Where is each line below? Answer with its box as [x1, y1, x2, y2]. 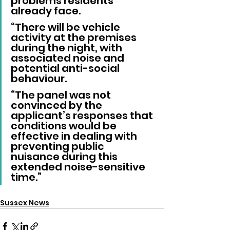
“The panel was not [11, 88, 113, 103]
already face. [11, 4, 81, 18]
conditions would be [11, 119, 119, 133]
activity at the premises [11, 30, 139, 45]
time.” [11, 170, 42, 185]
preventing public [11, 139, 106, 154]
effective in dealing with [11, 129, 139, 144]
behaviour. [11, 71, 67, 86]
